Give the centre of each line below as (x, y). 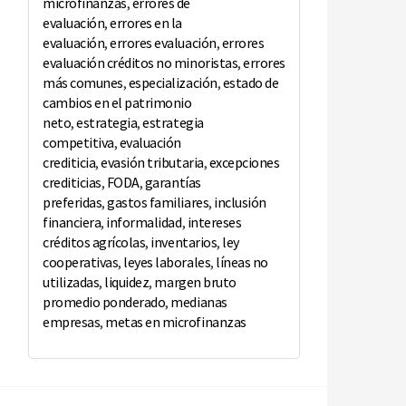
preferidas (72, 203)
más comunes (83, 83)
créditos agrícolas (94, 242)
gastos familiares (158, 203)
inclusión (240, 203)
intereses (214, 222)
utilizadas (71, 282)
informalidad (144, 222)
